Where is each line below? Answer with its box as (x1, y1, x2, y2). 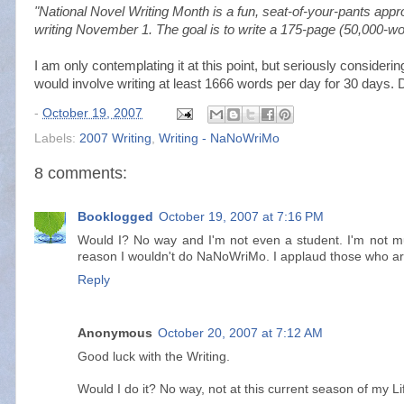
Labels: (34, 131, 79, 145)
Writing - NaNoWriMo (159, 131, 280, 145)
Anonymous (78, 326, 152, 340)
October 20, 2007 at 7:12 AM (158, 326, 323, 340)
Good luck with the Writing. (78, 349, 230, 363)
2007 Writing (79, 131, 151, 145)
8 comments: (34, 163, 127, 182)
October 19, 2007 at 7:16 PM (159, 210, 324, 224)
